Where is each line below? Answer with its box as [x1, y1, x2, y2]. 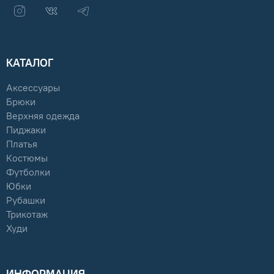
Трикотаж [6, 209, 48, 221]
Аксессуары [6, 82, 60, 94]
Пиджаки [6, 124, 46, 136]
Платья [6, 138, 37, 150]
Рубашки [6, 194, 45, 207]
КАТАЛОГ [6, 56, 53, 70]
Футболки [6, 166, 50, 179]
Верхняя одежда [6, 110, 80, 122]
